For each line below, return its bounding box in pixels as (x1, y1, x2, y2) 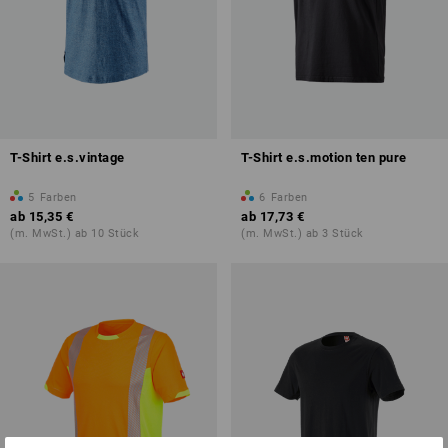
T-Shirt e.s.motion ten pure (241, 150, 407, 166)
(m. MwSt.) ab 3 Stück (241, 227, 364, 241)
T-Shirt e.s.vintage (10, 150, 125, 166)
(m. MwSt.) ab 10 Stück (10, 227, 139, 241)
